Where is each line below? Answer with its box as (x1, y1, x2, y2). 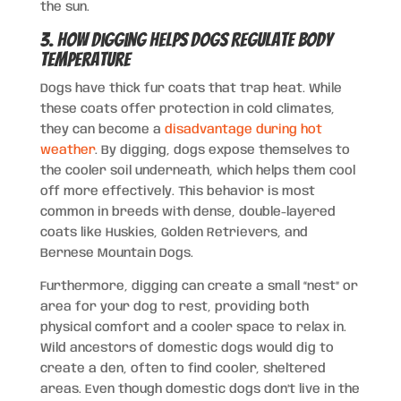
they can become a (39, 123, 165, 136)
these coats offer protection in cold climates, (39, 102, 335, 115)
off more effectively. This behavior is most (39, 184, 315, 198)
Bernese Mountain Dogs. (39, 246, 193, 260)
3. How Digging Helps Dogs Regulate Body (39, 29, 332, 50)
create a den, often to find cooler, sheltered (39, 362, 326, 375)
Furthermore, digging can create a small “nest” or (39, 279, 358, 293)
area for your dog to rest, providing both (39, 300, 309, 313)
